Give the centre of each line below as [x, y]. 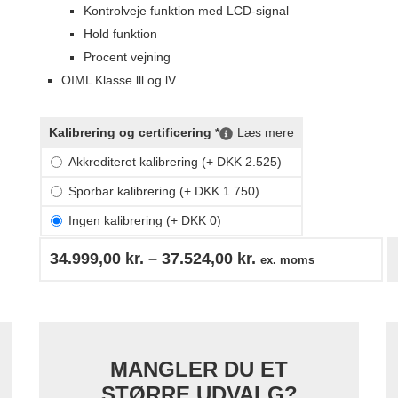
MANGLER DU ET [199, 370]
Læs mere [266, 133]
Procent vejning [127, 57]
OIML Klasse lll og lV [119, 80]
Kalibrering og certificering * [134, 133]
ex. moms [287, 260]
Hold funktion [120, 34]
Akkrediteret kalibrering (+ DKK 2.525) [175, 162]
